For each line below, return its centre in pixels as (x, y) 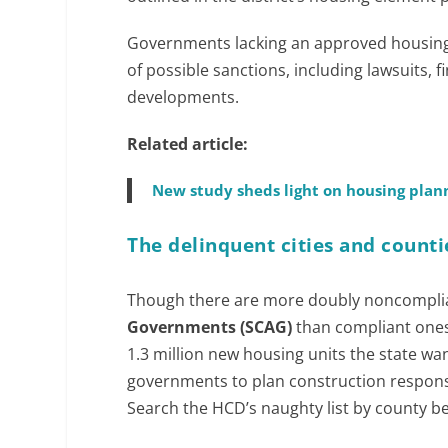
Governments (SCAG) (210, 327)
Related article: (188, 144)
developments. (183, 97)
